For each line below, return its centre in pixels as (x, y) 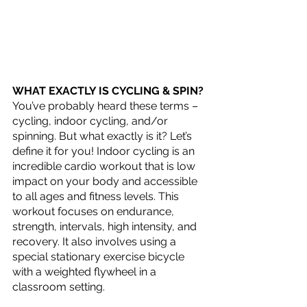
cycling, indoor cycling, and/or (91, 121)
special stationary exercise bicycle (100, 257)
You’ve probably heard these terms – (107, 106)
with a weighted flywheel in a (86, 272)
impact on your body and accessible (106, 181)
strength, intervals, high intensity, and (106, 226)
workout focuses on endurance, (95, 211)
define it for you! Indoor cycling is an (105, 151)
